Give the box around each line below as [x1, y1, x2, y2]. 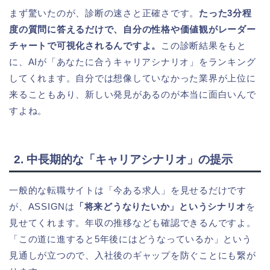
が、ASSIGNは [9, 201, 75, 212]
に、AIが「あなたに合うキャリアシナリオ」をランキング [9, 57, 256, 67]
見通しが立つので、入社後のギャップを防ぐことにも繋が [9, 250, 256, 261]
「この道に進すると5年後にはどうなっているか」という [9, 234, 252, 245]
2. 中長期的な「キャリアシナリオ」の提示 [14, 153, 233, 166]
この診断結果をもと [161, 40, 247, 51]
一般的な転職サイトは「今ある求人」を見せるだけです [9, 185, 246, 196]
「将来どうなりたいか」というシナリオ [74, 201, 246, 212]
